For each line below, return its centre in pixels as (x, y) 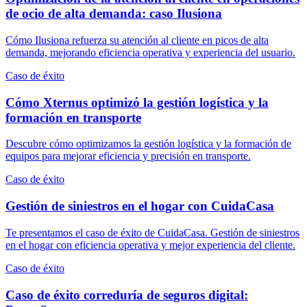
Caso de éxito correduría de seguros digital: (127, 295)
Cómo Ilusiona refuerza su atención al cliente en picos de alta (137, 40)
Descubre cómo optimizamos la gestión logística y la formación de (148, 144)
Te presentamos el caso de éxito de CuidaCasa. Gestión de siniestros (152, 232)
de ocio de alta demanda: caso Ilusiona (114, 14)
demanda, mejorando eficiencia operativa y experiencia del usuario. (150, 52)
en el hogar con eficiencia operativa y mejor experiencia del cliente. (150, 245)
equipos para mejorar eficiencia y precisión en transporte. (128, 156)
